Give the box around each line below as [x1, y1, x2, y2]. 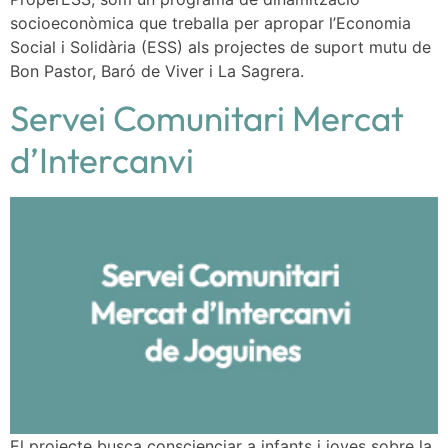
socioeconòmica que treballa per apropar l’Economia [10, 13, 411, 33]
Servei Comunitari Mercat [10, 96, 404, 141]
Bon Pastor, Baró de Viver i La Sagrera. [10, 61, 304, 81]
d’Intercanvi [10, 138, 194, 183]
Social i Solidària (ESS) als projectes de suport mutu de [10, 37, 431, 57]
